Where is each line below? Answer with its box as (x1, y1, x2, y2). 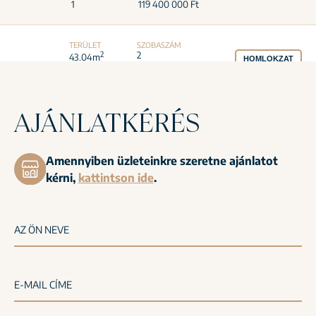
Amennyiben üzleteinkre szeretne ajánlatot (45, 153, 278, 168)
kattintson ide (78, 170, 154, 185)
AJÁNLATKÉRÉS (14, 105, 200, 139)
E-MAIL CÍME (14, 278, 72, 291)
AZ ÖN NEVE (14, 223, 69, 236)
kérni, (45, 170, 78, 185)
